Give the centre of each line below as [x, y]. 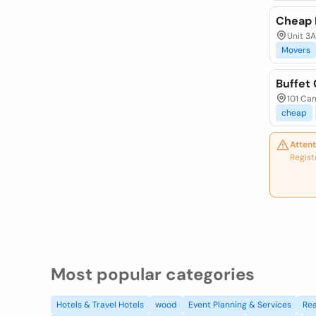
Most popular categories [153, 274]
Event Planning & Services [240, 305]
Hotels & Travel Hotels [100, 305]
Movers [296, 50]
